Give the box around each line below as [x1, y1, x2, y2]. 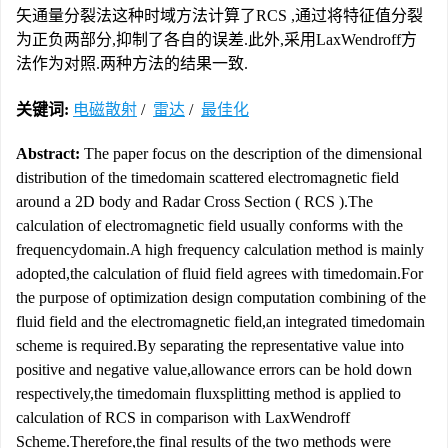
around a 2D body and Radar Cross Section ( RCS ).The [16, 193, 373, 210]
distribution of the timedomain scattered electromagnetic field [16, 169, 399, 186]
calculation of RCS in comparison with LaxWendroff [16, 409, 350, 426]
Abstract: [16, 145, 80, 162]
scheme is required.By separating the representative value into [16, 337, 404, 354]
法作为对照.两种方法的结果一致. [16, 55, 248, 72]
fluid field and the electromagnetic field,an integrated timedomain [16, 313, 425, 330]
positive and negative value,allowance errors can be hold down [16, 361, 412, 378]
